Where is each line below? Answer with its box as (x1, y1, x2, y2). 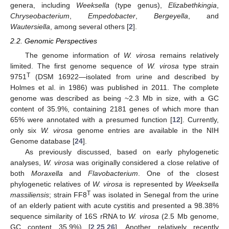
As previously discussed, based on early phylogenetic (25, 148, 219, 156)
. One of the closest (138, 169, 219, 178)
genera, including (10, 1, 76, 9)
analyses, (10, 158, 43, 167)
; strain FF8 (49, 191, 87, 199)
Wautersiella (10, 22, 50, 31)
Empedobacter (88, 12, 135, 20)
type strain (178, 62, 219, 71)
